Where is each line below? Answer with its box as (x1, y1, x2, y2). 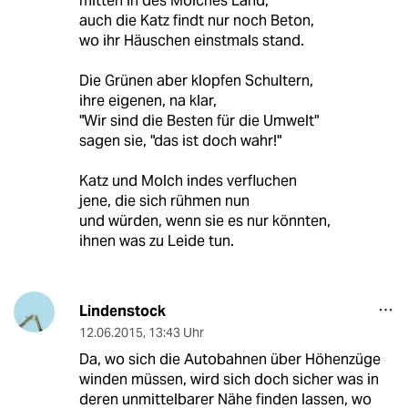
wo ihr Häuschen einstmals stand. (78, 31, 304, 51)
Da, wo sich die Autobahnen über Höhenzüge (78, 350, 381, 370)
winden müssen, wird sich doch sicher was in (78, 370, 379, 390)
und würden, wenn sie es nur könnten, (78, 211, 331, 231)
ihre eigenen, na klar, (78, 91, 217, 111)
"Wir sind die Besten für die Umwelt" (78, 111, 319, 131)
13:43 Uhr (148, 324, 204, 342)
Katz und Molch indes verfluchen (78, 171, 297, 191)
